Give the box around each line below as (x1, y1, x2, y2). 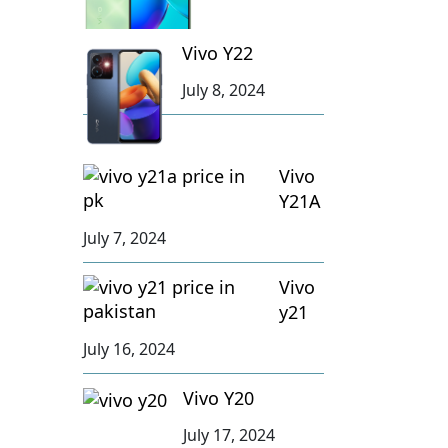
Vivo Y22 (181, 40, 253, 65)
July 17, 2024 (183, 423, 276, 446)
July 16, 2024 (83, 337, 176, 360)
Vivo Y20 (183, 385, 255, 410)
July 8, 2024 (181, 78, 265, 101)
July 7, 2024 (83, 226, 167, 249)
